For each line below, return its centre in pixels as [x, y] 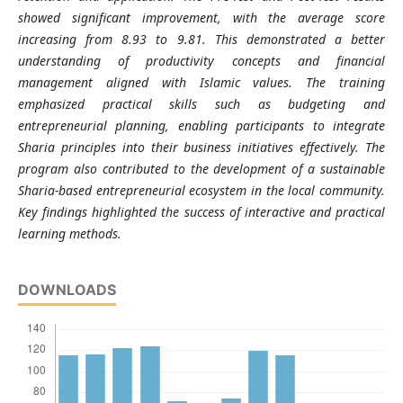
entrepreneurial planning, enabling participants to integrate [201, 126]
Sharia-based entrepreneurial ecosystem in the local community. [201, 191]
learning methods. [69, 234]
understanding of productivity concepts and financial [201, 61]
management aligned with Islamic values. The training [201, 83]
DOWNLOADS [67, 290]
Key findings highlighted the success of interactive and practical [201, 212]
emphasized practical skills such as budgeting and [201, 104]
